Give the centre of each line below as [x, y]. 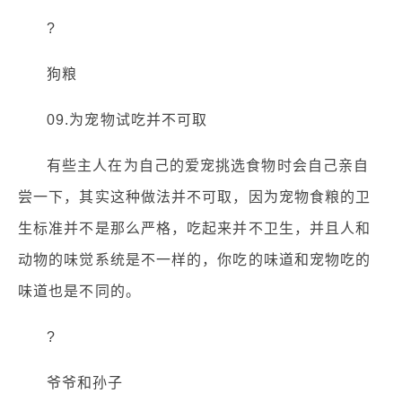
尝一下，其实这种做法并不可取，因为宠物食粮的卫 [195, 197]
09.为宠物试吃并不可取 [127, 120]
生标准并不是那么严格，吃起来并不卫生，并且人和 [195, 229]
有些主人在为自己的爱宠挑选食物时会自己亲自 [208, 166]
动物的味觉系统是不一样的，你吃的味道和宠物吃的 [195, 260]
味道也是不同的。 [79, 292]
